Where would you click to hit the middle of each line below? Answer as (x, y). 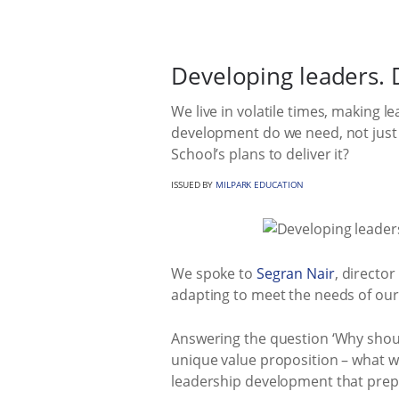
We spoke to (214, 273)
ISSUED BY (194, 184)
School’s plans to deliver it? (261, 154)
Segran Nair (295, 273)
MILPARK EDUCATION (260, 184)
